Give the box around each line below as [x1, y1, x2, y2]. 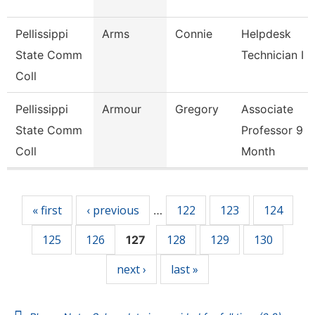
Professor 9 [241, 123, 303, 137]
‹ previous [86, 202, 139, 218]
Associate [241, 102, 293, 116]
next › [117, 262, 146, 277]
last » [171, 262, 198, 277]
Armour [102, 102, 141, 116]
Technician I [241, 48, 304, 62]
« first [32, 202, 62, 218]
